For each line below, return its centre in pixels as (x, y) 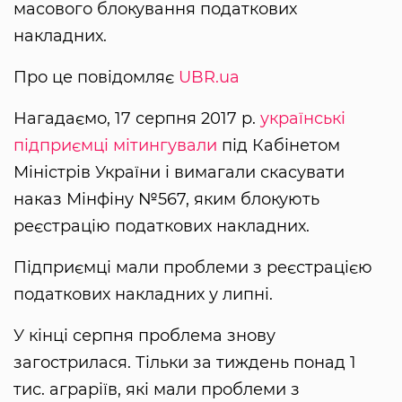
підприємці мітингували (115, 145)
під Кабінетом (279, 145)
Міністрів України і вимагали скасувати (179, 172)
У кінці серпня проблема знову (144, 335)
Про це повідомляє (96, 77)
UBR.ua (209, 77)
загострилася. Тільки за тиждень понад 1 (185, 362)
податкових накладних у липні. (143, 294)
